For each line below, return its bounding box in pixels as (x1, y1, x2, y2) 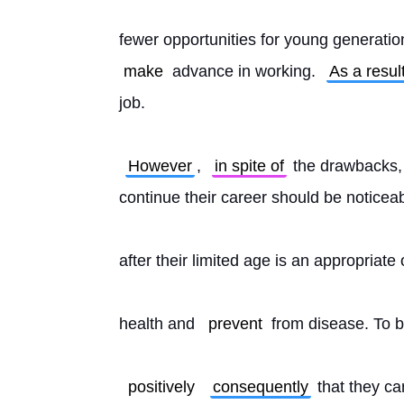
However (128, 157, 192, 175)
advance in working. (168, 62, 320, 80)
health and (119, 315, 199, 333)
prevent (208, 315, 262, 333)
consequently (213, 378, 308, 396)
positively (128, 378, 195, 396)
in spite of (215, 157, 284, 175)
